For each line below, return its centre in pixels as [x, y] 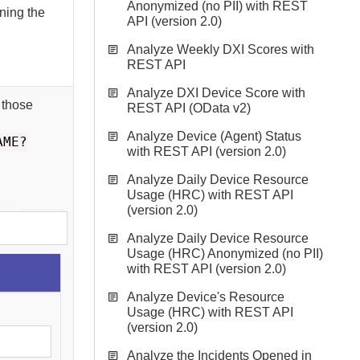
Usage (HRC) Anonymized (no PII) [225, 254]
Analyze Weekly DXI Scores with [221, 49]
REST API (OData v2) [189, 108]
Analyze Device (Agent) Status [214, 136]
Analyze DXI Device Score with [216, 93]
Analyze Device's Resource [206, 297]
